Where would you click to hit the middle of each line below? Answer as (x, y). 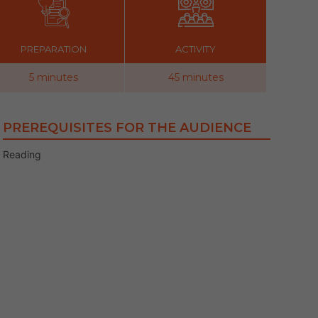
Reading (22, 154)
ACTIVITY (196, 49)
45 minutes (196, 77)
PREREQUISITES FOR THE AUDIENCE (127, 128)
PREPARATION (54, 49)
